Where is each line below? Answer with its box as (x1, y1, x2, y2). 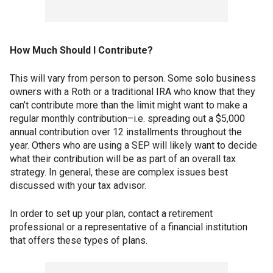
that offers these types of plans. (10, 235, 147, 247)
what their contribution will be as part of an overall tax (10, 153, 236, 165)
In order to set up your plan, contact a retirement (10, 208, 213, 220)
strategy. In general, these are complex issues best (10, 166, 228, 179)
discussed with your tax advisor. (10, 180, 146, 192)
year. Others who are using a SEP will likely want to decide (10, 140, 257, 152)
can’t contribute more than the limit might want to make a (10, 99, 247, 112)
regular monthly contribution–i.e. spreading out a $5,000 (10, 113, 245, 125)
